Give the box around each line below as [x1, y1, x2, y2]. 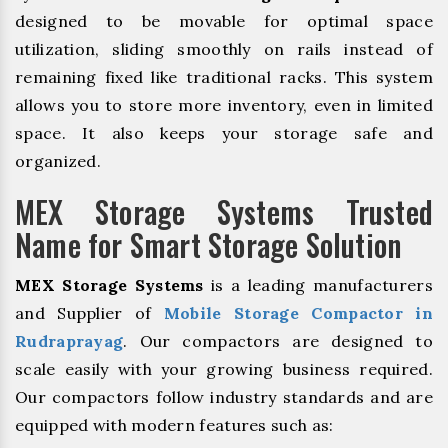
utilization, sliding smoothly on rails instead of [15, 38, 433, 59]
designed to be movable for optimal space [15, 10, 433, 31]
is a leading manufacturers [203, 274, 433, 295]
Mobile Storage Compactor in [163, 302, 433, 323]
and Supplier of [15, 302, 164, 323]
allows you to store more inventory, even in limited [15, 94, 433, 115]
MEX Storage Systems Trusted [15, 188, 433, 234]
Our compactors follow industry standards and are [15, 386, 433, 407]
